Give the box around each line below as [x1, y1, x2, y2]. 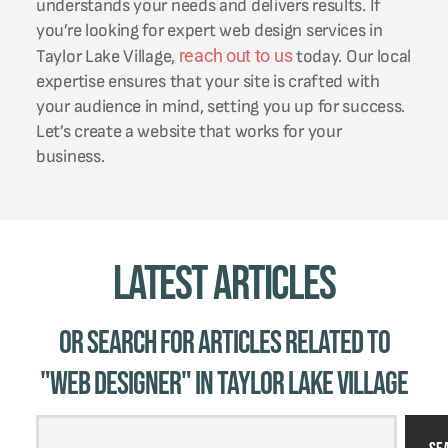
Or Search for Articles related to [58, 323, 390, 363]
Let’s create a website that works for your [36, 121, 342, 143]
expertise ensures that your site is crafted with [36, 71, 380, 93]
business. [36, 146, 105, 168]
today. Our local [292, 46, 412, 68]
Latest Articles [112, 255, 336, 313]
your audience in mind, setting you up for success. [36, 96, 406, 118]
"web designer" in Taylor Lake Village [40, 364, 408, 404]
